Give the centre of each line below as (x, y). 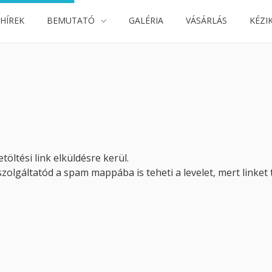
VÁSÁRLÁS (207, 20)
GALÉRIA (146, 20)
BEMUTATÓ (71, 20)
